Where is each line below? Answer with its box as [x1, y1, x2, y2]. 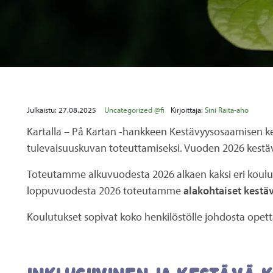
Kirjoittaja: [171, 105, 205, 115]
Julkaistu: [27, 105, 58, 115]
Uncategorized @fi [104, 105, 165, 115]
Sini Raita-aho [205, 105, 249, 115]
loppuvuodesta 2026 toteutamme [27, 183, 183, 198]
